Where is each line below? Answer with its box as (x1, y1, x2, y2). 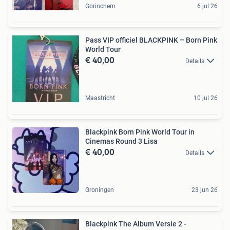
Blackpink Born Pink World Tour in (85, 128, 195, 136)
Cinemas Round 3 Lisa (85, 137, 158, 145)
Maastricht (85, 94, 115, 102)
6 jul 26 (197, 3, 218, 10)
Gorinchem (85, 3, 116, 10)
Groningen (85, 186, 114, 194)
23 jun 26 (191, 186, 218, 194)
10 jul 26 (194, 94, 218, 102)
